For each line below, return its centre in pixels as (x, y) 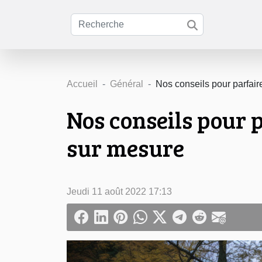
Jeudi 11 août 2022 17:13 (119, 192)
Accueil (82, 84)
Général (127, 84)
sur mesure (125, 147)
